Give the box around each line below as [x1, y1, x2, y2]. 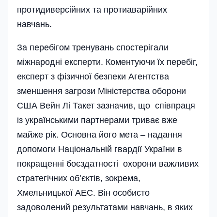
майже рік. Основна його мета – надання [17, 129, 182, 139]
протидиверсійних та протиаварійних [17, 4, 167, 15]
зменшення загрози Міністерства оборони [17, 86, 186, 96]
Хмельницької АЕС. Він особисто [17, 187, 150, 198]
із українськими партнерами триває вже [17, 115, 177, 125]
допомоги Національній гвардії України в [17, 144, 182, 154]
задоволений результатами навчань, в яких [17, 202, 193, 212]
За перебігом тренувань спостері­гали [17, 42, 169, 52]
